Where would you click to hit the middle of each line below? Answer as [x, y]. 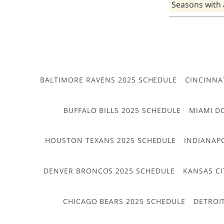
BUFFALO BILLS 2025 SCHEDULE [122, 110]
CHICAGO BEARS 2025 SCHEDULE [124, 201]
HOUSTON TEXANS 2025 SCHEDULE [111, 140]
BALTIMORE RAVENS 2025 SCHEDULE [109, 80]
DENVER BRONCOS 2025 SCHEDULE [109, 170]
